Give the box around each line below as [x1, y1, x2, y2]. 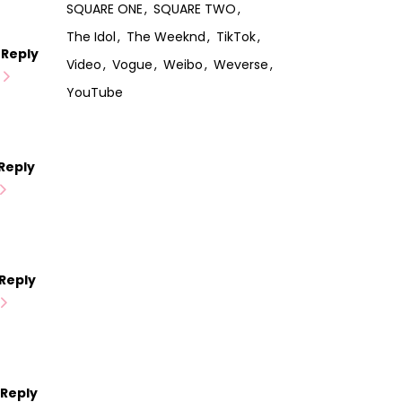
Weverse [213, 55, 268, 74]
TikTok [215, 27, 256, 46]
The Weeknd [126, 27, 205, 46]
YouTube [66, 83, 123, 101]
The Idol [66, 27, 116, 46]
